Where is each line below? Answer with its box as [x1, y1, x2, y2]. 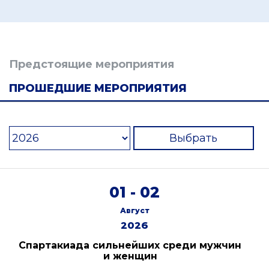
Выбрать [169, 131, 218, 145]
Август [119, 206, 150, 215]
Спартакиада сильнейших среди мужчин [19, 240, 241, 251]
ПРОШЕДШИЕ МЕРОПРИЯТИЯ [9, 82, 187, 95]
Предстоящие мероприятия [9, 58, 174, 71]
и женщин [103, 250, 157, 262]
